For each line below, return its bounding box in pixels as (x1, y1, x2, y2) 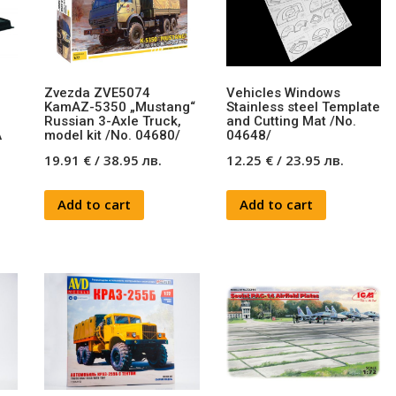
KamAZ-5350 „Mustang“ (44, 99, 196, 116)
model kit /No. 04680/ (44, 127, 181, 144)
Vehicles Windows (225, 85, 340, 102)
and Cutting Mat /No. (225, 113, 356, 130)
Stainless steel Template (225, 99, 380, 116)
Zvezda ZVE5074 (44, 85, 151, 102)
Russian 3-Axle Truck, (44, 113, 182, 130)
